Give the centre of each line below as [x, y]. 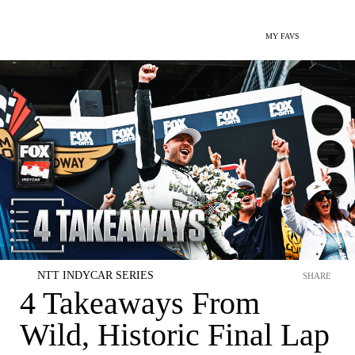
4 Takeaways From [140, 303]
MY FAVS [282, 36]
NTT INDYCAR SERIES [95, 275]
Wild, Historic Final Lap [175, 335]
